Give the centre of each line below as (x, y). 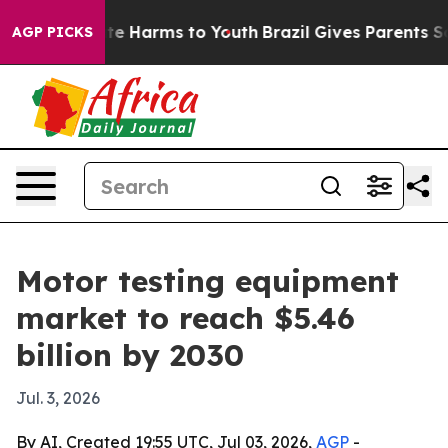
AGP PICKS (52, 32)
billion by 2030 (130, 355)
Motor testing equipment (207, 281)
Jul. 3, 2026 (58, 398)
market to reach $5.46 (185, 318)
